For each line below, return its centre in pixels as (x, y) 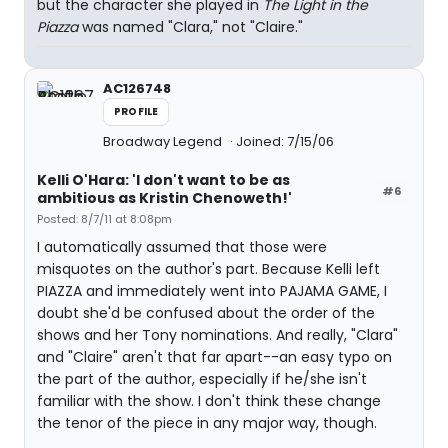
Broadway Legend (164, 141)
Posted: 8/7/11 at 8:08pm (104, 219)
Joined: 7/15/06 (285, 141)
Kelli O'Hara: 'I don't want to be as (163, 180)
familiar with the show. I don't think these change (209, 401)
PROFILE (136, 111)
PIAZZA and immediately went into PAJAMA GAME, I (212, 291)
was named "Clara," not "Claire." (190, 27)
